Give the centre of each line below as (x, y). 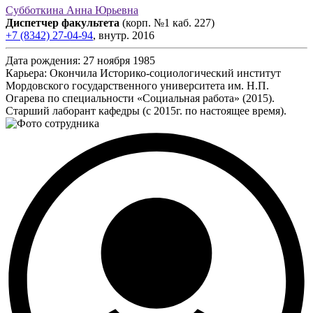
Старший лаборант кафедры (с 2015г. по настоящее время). (146, 110)
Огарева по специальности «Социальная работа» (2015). (140, 98)
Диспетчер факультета (63, 22)
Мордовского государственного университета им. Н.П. (137, 85)
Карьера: (26, 73)
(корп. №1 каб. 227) (168, 22)
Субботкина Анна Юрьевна (72, 10)
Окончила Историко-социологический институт (165, 73)
